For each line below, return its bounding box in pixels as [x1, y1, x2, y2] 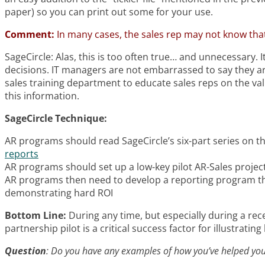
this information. [5, 89, 79, 102]
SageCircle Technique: [5, 111, 107, 125]
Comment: [5, 27, 54, 41]
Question [5, 244, 46, 257]
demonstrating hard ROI [5, 186, 113, 199]
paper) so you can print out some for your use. [5, 5, 213, 18]
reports [5, 147, 38, 160]
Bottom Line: [5, 208, 66, 222]
